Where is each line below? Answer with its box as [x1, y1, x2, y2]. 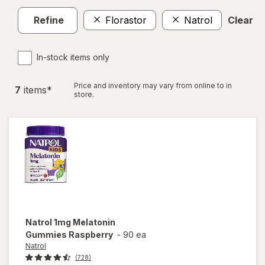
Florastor [105, 14, 147, 27]
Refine [34, 14, 64, 27]
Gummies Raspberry [25, 229, 113, 240]
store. [74, 89, 94, 99]
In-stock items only [37, 51, 109, 62]
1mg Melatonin [54, 216, 115, 227]
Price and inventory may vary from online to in [74, 80, 232, 90]
